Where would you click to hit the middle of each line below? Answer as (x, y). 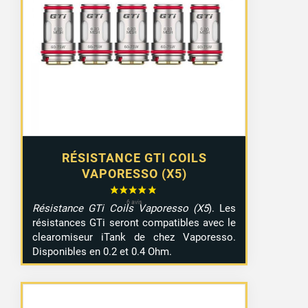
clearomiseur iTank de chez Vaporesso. (134, 238)
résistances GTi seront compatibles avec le (134, 223)
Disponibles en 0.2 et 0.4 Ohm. (102, 252)
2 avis (220, 121)
